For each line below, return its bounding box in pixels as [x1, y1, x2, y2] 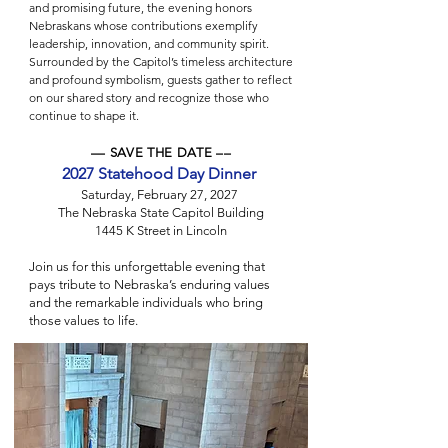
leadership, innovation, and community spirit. [29, 36, 269, 51]
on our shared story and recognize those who [29, 90, 269, 105]
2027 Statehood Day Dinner [62, 164, 260, 183]
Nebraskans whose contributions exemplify [29, 18, 258, 33]
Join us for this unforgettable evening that [29, 259, 265, 274]
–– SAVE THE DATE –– [90, 145, 232, 160]
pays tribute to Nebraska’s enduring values [29, 277, 270, 292]
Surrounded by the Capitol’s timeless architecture [29, 54, 293, 69]
